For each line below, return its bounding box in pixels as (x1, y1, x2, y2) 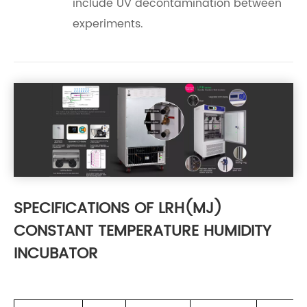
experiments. (73, 14, 143, 33)
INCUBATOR (14, 241, 98, 267)
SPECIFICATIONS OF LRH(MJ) (14, 195, 222, 221)
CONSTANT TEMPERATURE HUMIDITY (14, 218, 271, 244)
